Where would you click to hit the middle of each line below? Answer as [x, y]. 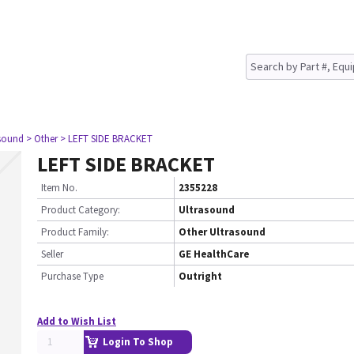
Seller [52, 254]
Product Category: [81, 210]
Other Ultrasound [222, 232]
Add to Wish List [77, 321]
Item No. [59, 188]
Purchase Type [72, 276]
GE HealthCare [214, 254]
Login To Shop [138, 342]
